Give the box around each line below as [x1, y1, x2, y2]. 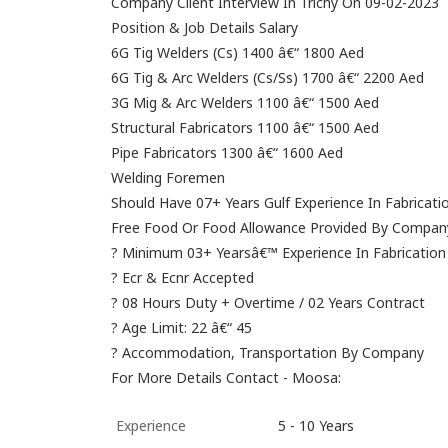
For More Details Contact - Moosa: [111, 368, 341, 387]
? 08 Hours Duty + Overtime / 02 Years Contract [111, 293, 425, 312]
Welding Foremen [111, 168, 225, 187]
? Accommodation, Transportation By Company [111, 343, 424, 362]
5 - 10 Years [278, 416, 354, 435]
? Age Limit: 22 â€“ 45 [111, 318, 252, 337]
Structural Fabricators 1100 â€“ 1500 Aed [111, 118, 379, 137]
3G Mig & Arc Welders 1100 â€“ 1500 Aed [111, 93, 379, 112]
